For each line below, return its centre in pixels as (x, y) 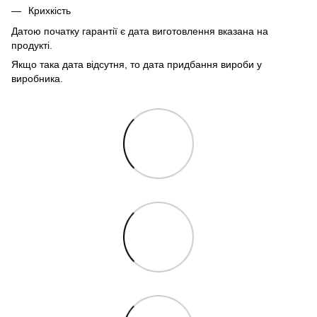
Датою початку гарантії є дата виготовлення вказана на (140, 31)
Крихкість (50, 11)
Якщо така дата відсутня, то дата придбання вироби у (137, 64)
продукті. (32, 45)
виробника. (37, 78)
